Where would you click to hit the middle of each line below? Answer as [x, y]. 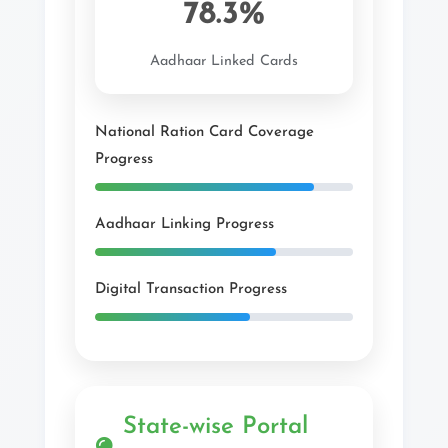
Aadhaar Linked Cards [224, 61]
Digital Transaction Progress [191, 289]
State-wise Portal [215, 427]
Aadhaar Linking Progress [184, 224]
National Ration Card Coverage [204, 132]
